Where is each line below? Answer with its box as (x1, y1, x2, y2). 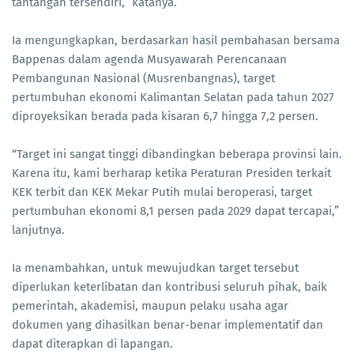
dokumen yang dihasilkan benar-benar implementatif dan (12, 317, 323, 332)
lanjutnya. (12, 222, 65, 237)
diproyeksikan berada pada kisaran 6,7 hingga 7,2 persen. (12, 108, 318, 123)
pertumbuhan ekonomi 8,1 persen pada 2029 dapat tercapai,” (12, 203, 339, 218)
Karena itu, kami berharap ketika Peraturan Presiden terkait (12, 165, 331, 180)
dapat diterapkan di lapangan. (12, 336, 173, 351)
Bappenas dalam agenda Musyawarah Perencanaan (12, 51, 287, 66)
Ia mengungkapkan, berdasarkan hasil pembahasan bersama (12, 32, 340, 47)
